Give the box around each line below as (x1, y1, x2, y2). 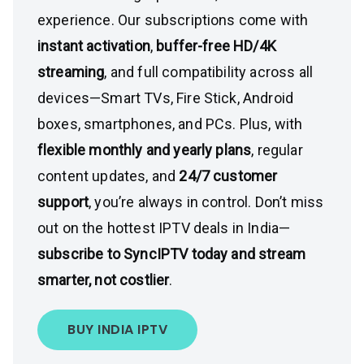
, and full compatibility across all (104, 63, 314, 80)
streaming (37, 63, 105, 80)
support (37, 193, 89, 210)
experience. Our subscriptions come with (37, 11, 309, 28)
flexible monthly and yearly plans (37, 141, 252, 158)
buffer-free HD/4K (156, 37, 276, 54)
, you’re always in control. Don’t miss (89, 193, 324, 210)
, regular (251, 141, 303, 158)
